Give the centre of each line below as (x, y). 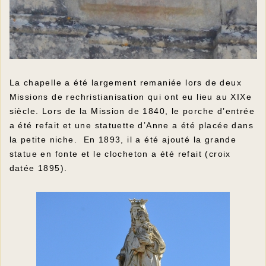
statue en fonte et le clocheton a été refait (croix (120, 153)
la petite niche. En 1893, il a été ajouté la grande (123, 139)
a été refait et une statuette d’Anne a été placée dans (132, 125)
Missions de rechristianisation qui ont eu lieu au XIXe (131, 96)
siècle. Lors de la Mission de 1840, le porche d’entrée (132, 111)
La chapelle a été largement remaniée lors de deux (126, 82)
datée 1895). (38, 168)
